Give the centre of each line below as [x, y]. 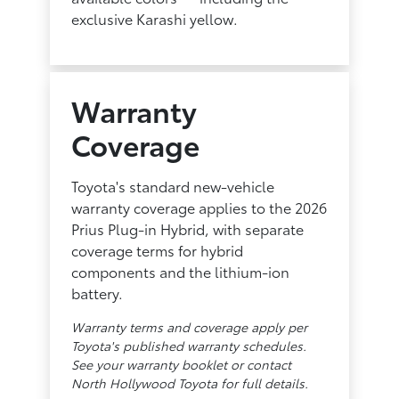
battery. [98, 292]
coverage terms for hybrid [158, 249]
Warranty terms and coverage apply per [190, 326]
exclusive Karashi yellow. [155, 18]
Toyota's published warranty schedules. [189, 345]
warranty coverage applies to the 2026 [199, 207]
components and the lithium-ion [181, 271]
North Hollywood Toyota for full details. [190, 383]
